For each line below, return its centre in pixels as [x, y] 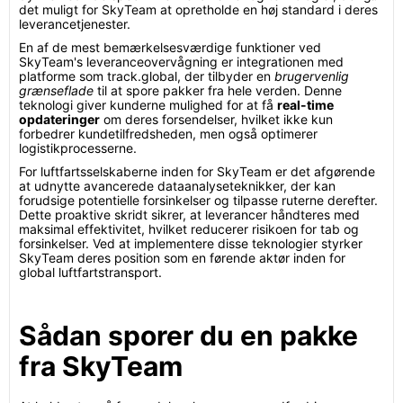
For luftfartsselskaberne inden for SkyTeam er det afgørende [197, 171]
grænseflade [56, 90]
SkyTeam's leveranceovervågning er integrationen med [181, 62]
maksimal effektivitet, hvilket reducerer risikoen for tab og [189, 229]
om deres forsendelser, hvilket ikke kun [216, 119]
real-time [305, 105]
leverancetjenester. [75, 24]
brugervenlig [312, 76]
